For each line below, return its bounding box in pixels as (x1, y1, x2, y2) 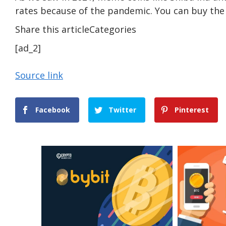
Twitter (108, 104, 137, 115)
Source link (15, 69, 63, 81)
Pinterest (175, 104, 209, 115)
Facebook (35, 104, 70, 115)
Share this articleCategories (15, 23, 136, 35)
